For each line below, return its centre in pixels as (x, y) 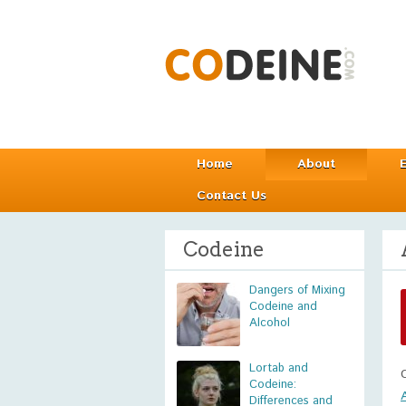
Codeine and (283, 307)
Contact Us (232, 196)
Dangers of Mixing (297, 290)
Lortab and (279, 368)
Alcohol (270, 323)
